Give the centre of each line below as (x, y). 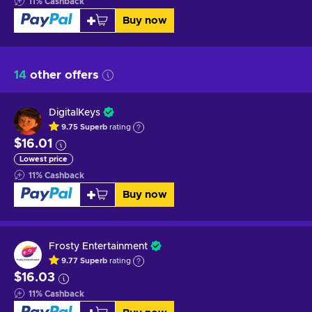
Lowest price (44, 159)
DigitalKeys (75, 112)
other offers (63, 75)
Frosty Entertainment (98, 246)
